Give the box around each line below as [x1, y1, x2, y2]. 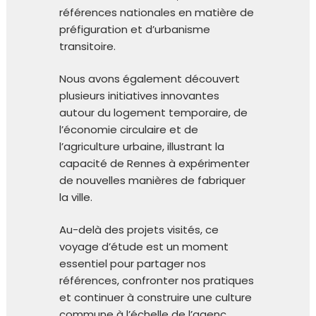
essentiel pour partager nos [59, 255, 206, 271]
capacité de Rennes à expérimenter [59, 155, 250, 171]
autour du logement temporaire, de [59, 104, 248, 120]
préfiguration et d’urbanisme [59, 21, 210, 37]
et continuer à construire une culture [59, 289, 252, 305]
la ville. [59, 189, 92, 205]
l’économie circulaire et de [59, 121, 198, 137]
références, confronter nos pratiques [59, 272, 254, 288]
